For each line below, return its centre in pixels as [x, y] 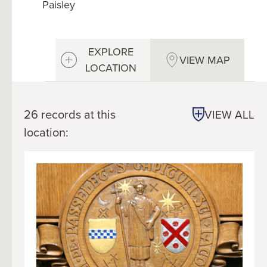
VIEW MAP [204, 60]
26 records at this [70, 114]
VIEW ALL [229, 114]
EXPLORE [111, 52]
